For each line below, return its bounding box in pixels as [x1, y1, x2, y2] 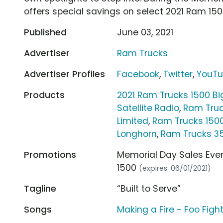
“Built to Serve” [117, 182, 181, 195]
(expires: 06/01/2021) [139, 163, 212, 173]
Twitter [163, 68, 193, 80]
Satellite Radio [117, 102, 180, 114]
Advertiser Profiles [24, 68, 105, 80]
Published [24, 26, 67, 38]
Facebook [117, 68, 160, 80]
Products [24, 89, 65, 101]
